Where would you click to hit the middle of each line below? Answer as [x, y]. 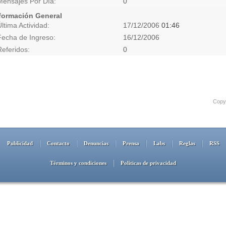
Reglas [187, 143]
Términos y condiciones [78, 163]
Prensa [131, 143]
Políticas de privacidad [148, 163]
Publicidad [20, 143]
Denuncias [96, 143]
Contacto [58, 143]
